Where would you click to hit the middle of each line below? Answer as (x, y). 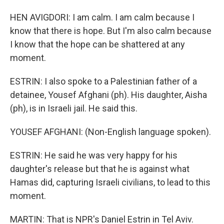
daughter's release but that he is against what (100, 169)
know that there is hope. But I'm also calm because (111, 31)
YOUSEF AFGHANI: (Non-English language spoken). (110, 132)
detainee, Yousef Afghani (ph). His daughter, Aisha (108, 95)
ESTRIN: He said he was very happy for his (94, 155)
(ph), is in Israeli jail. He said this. (74, 108)
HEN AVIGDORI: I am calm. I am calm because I (102, 17)
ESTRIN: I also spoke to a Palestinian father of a (103, 81)
